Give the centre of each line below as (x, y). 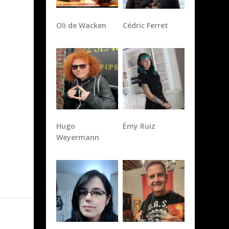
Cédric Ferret (145, 25)
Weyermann (78, 138)
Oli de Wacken (82, 25)
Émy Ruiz (139, 126)
